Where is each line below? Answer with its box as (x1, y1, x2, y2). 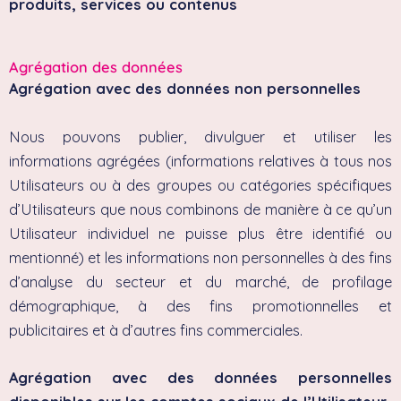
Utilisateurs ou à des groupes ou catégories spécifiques (9, 175, 392, 194)
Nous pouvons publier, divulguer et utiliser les (9, 127, 392, 146)
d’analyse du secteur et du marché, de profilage (9, 272, 392, 291)
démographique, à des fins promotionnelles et (9, 296, 392, 315)
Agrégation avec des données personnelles (9, 368, 392, 387)
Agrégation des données (9, 58, 183, 77)
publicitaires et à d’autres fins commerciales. (9, 320, 303, 339)
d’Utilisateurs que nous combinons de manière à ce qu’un (9, 200, 392, 218)
